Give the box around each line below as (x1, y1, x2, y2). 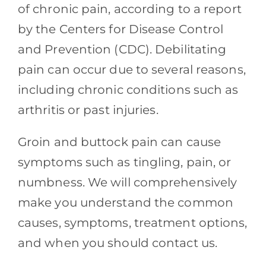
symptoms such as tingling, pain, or (17, 155, 232, 170)
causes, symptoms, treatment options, (17, 216, 248, 230)
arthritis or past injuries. (17, 103, 159, 118)
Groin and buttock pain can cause (17, 135, 221, 150)
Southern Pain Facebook (20, 71, 197, 88)
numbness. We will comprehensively (17, 175, 237, 190)
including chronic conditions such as (17, 83, 239, 97)
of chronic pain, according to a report (17, 2, 242, 17)
